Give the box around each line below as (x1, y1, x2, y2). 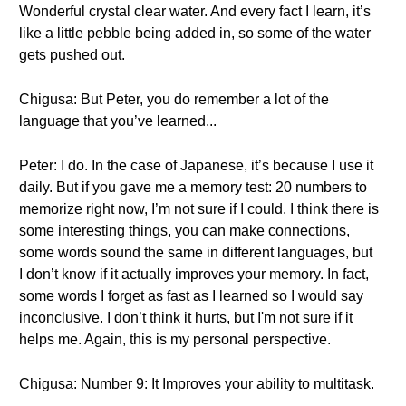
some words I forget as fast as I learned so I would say (19, 288, 363, 304)
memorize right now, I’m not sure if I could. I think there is (19, 201, 379, 217)
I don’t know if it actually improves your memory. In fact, (19, 266, 369, 282)
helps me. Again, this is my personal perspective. (19, 332, 331, 347)
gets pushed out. (19, 47, 125, 63)
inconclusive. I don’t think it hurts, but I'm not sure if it (19, 310, 353, 325)
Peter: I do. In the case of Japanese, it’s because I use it (19, 158, 373, 173)
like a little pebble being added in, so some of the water (19, 25, 371, 41)
